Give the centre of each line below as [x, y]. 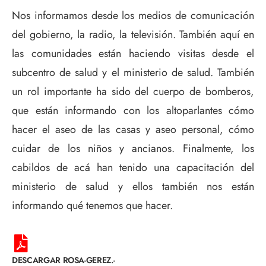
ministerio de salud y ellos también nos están [133, 187]
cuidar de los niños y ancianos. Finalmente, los [133, 149]
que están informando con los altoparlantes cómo [133, 111]
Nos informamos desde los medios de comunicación [133, 16]
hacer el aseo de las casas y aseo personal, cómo [133, 130]
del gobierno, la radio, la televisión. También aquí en [133, 35]
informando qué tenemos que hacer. [92, 206]
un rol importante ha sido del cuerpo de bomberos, [133, 92]
